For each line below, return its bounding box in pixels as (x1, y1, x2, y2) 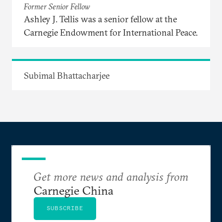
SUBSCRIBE (47, 204, 83, 212)
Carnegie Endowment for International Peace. (24, 26, 198, 38)
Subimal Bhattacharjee (24, 69, 110, 81)
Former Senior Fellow (24, 1, 90, 11)
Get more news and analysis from (34, 168, 188, 184)
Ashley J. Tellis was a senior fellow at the (24, 13, 177, 25)
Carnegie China (34, 182, 113, 198)
